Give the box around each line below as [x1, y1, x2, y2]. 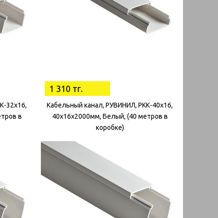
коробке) [95, 123, 124, 131]
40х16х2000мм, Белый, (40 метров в [52, 112, 168, 120]
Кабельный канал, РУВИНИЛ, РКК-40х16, [47, 101, 173, 109]
